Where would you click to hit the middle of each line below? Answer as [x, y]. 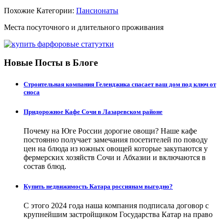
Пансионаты [97, 10]
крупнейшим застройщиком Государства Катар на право [118, 215]
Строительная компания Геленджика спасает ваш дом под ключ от [120, 84]
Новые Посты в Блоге [51, 63]
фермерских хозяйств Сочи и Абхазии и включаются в [115, 157]
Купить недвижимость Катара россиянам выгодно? [98, 187]
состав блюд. [45, 166]
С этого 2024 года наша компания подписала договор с [116, 206]
